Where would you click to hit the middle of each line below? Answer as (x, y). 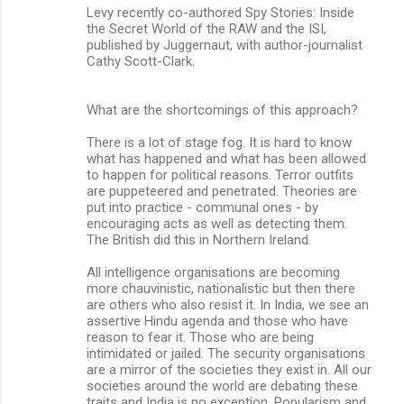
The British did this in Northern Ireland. (199, 239)
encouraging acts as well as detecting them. (217, 223)
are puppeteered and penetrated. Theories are (222, 191)
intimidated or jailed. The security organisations (226, 353)
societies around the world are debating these (222, 386)
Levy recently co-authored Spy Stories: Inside (220, 12)
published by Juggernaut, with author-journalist (225, 45)
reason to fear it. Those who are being (200, 337)
